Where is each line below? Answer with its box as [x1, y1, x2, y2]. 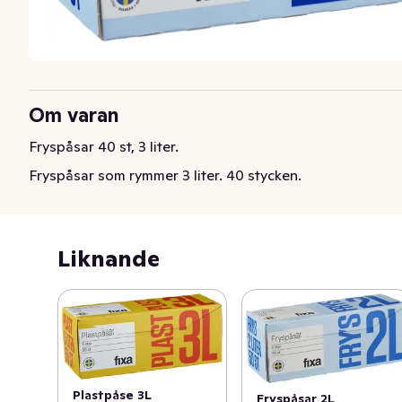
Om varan [29, 102, 119, 127]
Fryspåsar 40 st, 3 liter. [29, 137, 179, 155]
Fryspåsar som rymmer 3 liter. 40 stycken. [29, 166, 301, 184]
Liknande [57, 244, 160, 273]
